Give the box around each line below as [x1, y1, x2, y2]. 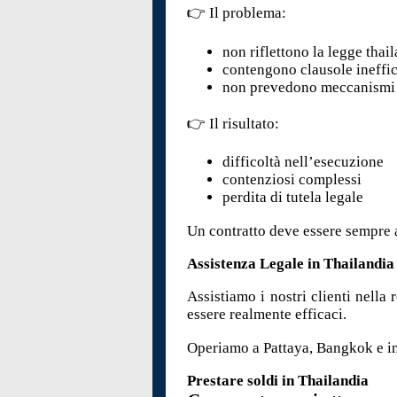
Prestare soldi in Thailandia [187, 372, 370, 390]
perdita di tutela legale [222, 189, 364, 206]
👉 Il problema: [187, 4, 287, 22]
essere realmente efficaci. [187, 306, 347, 323]
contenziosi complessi [222, 171, 362, 189]
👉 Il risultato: [187, 115, 280, 133]
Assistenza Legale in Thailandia [187, 255, 395, 273]
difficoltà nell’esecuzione [222, 153, 385, 171]
